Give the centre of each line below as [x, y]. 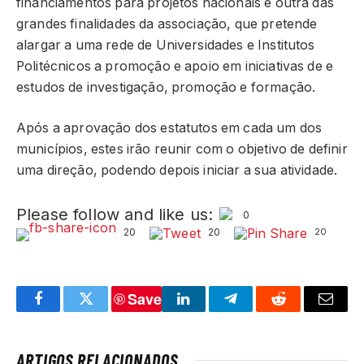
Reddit [297, 311]
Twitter [106, 311]
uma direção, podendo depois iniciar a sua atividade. [177, 171]
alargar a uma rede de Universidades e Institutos [166, 45]
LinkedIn [209, 311]
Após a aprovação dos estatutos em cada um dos [169, 128]
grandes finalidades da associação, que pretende [167, 24]
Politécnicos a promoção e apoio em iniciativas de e [175, 66]
